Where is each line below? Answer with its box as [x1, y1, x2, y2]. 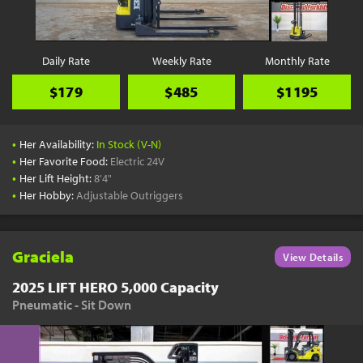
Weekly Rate [152, 53, 211, 68]
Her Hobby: [19, 188, 77, 203]
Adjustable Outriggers [76, 188, 184, 203]
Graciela [12, 246, 75, 267]
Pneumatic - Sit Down [12, 297, 132, 313]
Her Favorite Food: [19, 154, 111, 169]
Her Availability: [19, 137, 97, 152]
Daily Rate [41, 53, 90, 68]
